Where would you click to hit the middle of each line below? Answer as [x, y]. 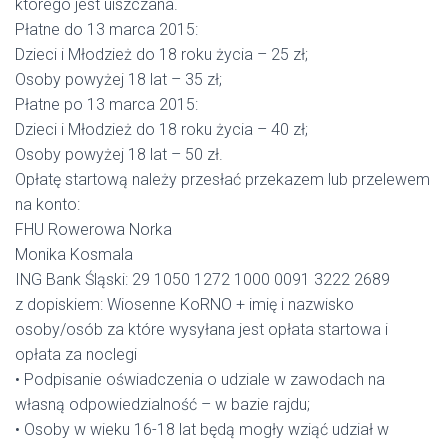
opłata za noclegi [76, 354]
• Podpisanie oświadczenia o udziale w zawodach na [200, 379]
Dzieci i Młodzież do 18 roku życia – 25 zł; [161, 54]
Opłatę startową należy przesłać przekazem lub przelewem [222, 179]
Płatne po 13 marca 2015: [106, 104]
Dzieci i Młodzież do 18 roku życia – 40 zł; [161, 129]
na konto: [47, 204]
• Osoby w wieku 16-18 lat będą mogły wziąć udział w [202, 429]
